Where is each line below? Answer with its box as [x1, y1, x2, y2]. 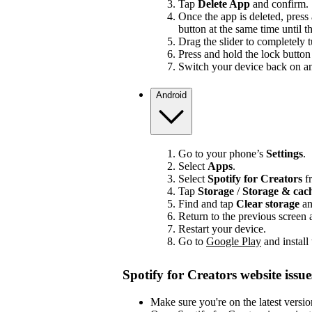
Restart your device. [178, 223, 266, 235]
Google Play [206, 235, 261, 248]
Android [156, 89, 187, 100]
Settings [266, 148, 303, 160]
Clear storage [236, 198, 299, 210]
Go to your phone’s [178, 148, 266, 160]
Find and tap [178, 198, 236, 210]
